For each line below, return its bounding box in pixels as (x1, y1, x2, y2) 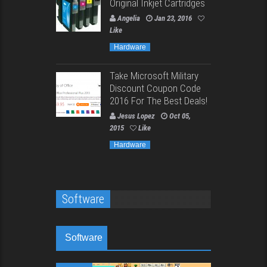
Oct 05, (169, 111, 191, 121)
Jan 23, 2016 (154, 14, 192, 23)
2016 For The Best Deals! (110, 95, 207, 107)
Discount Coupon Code (110, 82, 201, 95)
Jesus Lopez (117, 111, 155, 121)
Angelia (117, 14, 140, 23)
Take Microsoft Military (110, 70, 198, 82)
